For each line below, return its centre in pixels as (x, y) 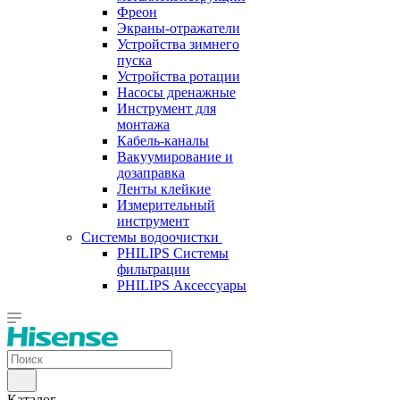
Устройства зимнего (178, 44)
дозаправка (151, 173)
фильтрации (154, 269)
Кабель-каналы (163, 141)
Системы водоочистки (150, 237)
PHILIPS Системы (173, 253)
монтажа (143, 125)
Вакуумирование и (175, 157)
